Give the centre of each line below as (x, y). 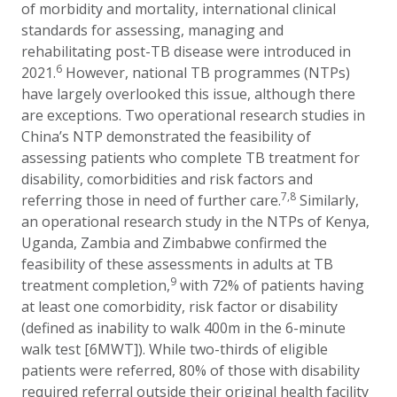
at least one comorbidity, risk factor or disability (179, 307)
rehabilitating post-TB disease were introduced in (186, 51)
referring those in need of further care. (151, 200)
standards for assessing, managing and (152, 30)
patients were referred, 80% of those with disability (191, 370)
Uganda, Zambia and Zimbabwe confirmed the (174, 243)
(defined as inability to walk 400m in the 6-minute (183, 328)
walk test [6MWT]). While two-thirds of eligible (175, 349)
